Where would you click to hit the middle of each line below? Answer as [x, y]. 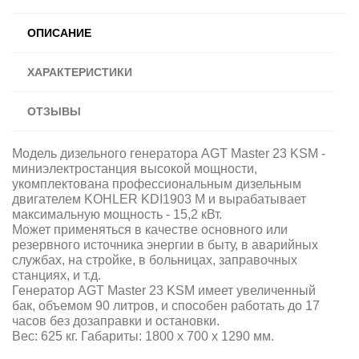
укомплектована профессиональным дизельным [157, 184]
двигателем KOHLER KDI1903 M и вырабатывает [159, 199]
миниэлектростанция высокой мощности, [135, 168]
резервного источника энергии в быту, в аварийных [165, 244]
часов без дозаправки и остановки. [116, 321]
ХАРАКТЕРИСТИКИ [80, 72]
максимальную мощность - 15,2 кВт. [117, 214]
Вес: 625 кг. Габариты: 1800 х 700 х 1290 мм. [143, 336]
